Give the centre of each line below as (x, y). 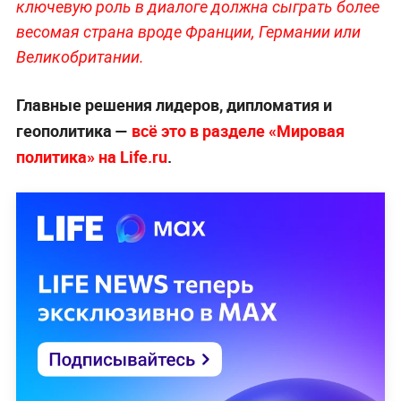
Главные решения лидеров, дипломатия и (174, 104)
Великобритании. (80, 56)
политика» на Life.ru (91, 156)
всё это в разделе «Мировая (238, 130)
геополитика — (73, 130)
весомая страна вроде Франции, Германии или (188, 31)
